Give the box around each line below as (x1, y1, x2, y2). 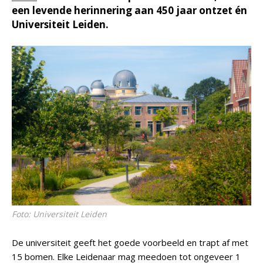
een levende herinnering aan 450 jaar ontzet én (12, 4, 247, 17)
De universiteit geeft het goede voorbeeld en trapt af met (12, 237, 248, 248)
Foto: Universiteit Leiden (12, 208, 107, 220)
